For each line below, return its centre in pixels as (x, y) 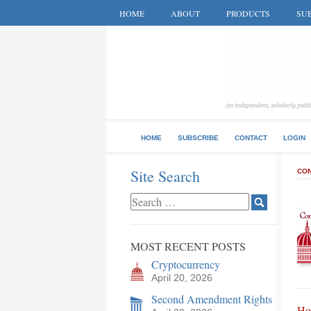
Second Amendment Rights (212, 299)
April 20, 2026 (182, 278)
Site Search (165, 176)
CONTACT (251, 138)
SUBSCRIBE (198, 138)
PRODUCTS (248, 13)
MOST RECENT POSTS (188, 246)
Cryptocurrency (186, 264)
